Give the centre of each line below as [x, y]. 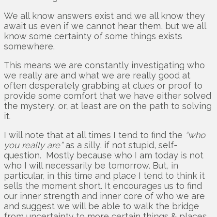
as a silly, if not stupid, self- [120, 145]
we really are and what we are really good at [97, 76]
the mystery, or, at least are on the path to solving [108, 106]
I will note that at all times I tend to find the [94, 135]
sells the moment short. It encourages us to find [103, 186]
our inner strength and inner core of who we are [104, 196]
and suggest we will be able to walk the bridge [101, 206]
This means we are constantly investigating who [104, 65]
